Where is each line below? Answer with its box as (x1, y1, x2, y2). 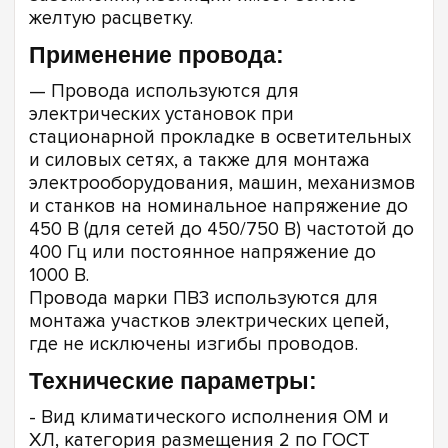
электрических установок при (29, 103, 294, 127)
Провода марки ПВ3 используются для (29, 287, 378, 311)
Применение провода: (29, 41, 284, 68)
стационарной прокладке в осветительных (29, 126, 411, 150)
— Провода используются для (29, 80, 299, 104)
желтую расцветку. (29, 7, 193, 31)
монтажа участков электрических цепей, (29, 310, 389, 334)
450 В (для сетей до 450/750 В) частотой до (29, 218, 414, 242)
